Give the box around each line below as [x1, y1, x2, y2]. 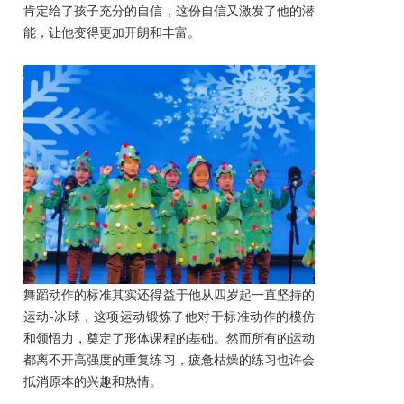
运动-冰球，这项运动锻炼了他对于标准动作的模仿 [23, 308, 315, 324]
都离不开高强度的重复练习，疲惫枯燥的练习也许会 [23, 352, 315, 367]
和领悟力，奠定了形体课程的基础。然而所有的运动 [23, 330, 315, 345]
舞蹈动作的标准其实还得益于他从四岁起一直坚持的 [23, 287, 315, 302]
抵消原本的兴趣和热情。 [23, 373, 162, 389]
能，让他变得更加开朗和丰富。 [23, 25, 200, 41]
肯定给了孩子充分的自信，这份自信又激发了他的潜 [23, 4, 315, 19]
